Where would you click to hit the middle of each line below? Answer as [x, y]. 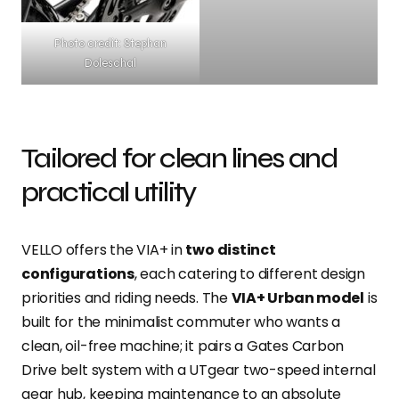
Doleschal [110, 63]
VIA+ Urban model [298, 297]
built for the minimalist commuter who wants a [181, 322]
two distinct [231, 249]
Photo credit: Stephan [110, 43]
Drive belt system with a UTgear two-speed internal [199, 370]
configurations [78, 273]
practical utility [109, 191]
